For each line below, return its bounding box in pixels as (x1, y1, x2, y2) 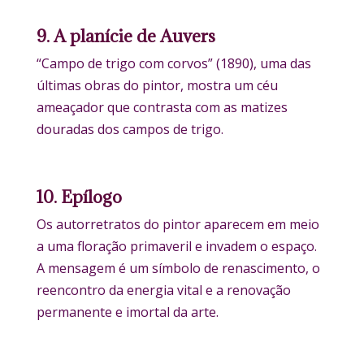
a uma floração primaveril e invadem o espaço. (36, 237, 317, 256)
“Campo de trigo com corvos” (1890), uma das (36, 54, 311, 73)
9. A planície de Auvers (36, 25, 215, 48)
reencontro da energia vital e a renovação (36, 281, 291, 300)
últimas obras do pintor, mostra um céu (36, 76, 278, 95)
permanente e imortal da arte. (36, 303, 219, 322)
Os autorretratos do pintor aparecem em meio (36, 215, 319, 234)
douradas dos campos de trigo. (36, 120, 223, 139)
